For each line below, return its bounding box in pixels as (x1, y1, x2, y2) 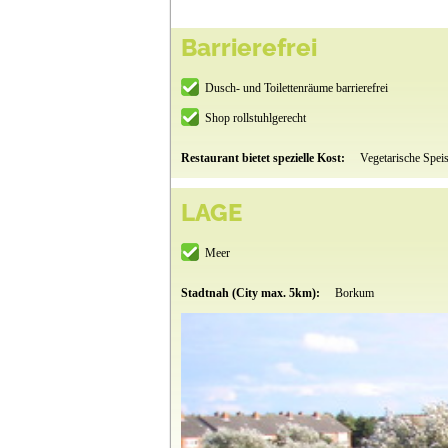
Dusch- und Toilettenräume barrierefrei (204, 81, 388, 96)
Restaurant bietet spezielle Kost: (180, 151, 348, 166)
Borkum (334, 286, 374, 301)
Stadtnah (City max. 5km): (180, 286, 323, 301)
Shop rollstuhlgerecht (204, 111, 306, 126)
